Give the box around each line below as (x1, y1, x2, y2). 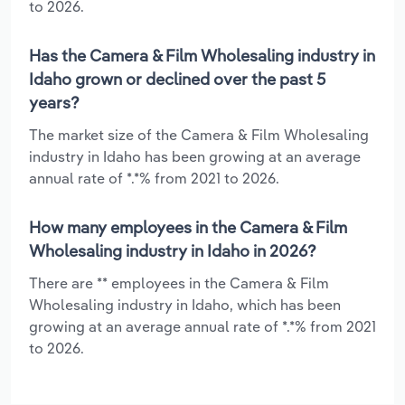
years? (29, 91, 80, 113)
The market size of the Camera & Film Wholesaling (29, 125, 369, 144)
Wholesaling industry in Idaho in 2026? (29, 240, 316, 261)
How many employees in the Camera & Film (29, 216, 347, 238)
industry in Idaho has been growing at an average (29, 146, 361, 165)
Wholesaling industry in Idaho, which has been (29, 295, 341, 314)
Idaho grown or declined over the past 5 (29, 68, 325, 89)
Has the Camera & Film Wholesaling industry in (29, 44, 375, 66)
